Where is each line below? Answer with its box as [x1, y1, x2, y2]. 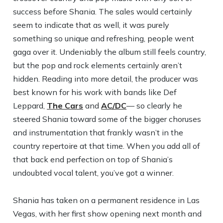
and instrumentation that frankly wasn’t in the [13, 127, 184, 137]
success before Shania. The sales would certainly [13, 6, 193, 16]
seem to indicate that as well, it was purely [13, 20, 170, 30]
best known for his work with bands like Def [13, 87, 177, 97]
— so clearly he [126, 101, 183, 111]
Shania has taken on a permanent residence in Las [13, 195, 200, 205]
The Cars [47, 101, 84, 111]
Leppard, [13, 101, 47, 111]
